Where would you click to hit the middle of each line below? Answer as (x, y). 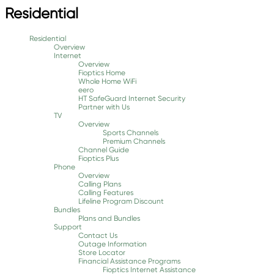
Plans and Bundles (109, 218)
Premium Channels (134, 141)
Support (68, 227)
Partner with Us (104, 107)
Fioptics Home (102, 72)
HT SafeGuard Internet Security (132, 98)
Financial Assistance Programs (129, 261)
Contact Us (98, 235)
